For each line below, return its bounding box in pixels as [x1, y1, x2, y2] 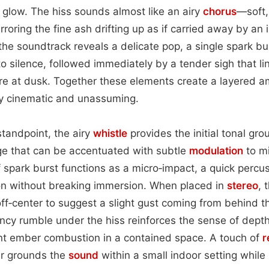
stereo [227, 179, 258, 192]
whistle [93, 127, 127, 139]
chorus [203, 5, 237, 17]
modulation [189, 144, 243, 157]
